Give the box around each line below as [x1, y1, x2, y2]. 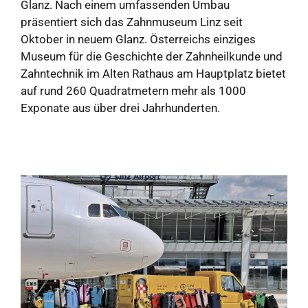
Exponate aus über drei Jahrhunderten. [21, 100, 220, 115]
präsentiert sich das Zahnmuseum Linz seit [21, 14, 243, 29]
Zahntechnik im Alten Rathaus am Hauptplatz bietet [21, 66, 286, 80]
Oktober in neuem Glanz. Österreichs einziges [21, 32, 256, 46]
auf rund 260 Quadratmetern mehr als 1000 [21, 83, 246, 98]
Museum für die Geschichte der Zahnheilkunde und [21, 49, 283, 63]
